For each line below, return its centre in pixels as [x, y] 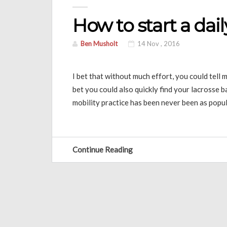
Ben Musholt [99, 43]
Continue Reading [103, 149]
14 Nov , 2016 [158, 43]
